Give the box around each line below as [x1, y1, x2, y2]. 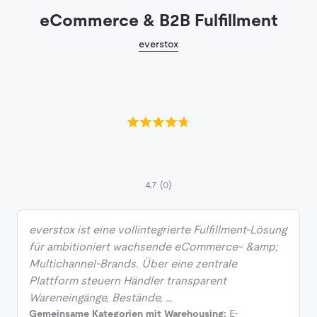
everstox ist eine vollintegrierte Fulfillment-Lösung [29, 223, 287, 237]
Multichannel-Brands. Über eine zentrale [29, 257, 237, 271]
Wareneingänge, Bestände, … [29, 291, 173, 305]
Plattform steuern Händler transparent [29, 274, 226, 288]
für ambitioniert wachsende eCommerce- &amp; [29, 240, 278, 254]
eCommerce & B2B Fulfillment [39, 11, 277, 30]
